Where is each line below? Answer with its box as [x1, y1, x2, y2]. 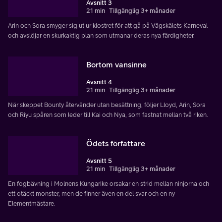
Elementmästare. [8, 200, 55, 208]
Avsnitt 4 [86, 78, 112, 86]
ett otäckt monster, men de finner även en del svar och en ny [8, 190, 175, 198]
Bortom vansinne [86, 59, 147, 69]
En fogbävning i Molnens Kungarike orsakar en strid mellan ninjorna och [8, 180, 209, 188]
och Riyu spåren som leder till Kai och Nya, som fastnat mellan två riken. [8, 111, 208, 118]
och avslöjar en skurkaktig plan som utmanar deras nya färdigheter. [8, 31, 195, 39]
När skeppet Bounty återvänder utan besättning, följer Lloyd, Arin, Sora [8, 101, 206, 109]
